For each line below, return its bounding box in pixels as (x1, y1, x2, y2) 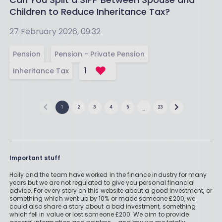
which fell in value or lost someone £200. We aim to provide (9, 210, 189, 219)
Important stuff (9, 153, 60, 162)
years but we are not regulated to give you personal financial (9, 178, 195, 187)
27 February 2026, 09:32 (9, 25, 101, 37)
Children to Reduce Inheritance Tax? (9, 5, 170, 18)
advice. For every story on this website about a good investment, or (9, 186, 212, 195)
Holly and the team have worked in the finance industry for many (9, 170, 207, 179)
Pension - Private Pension (54, 49, 145, 59)
